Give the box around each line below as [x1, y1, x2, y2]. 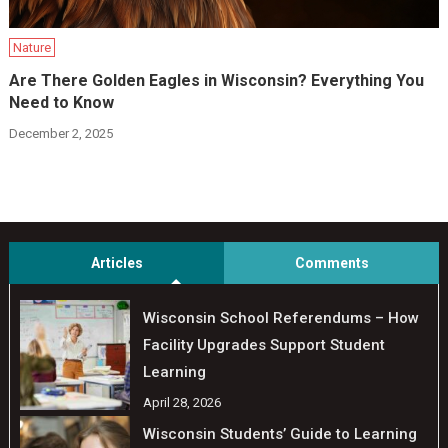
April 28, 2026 [142, 395, 221, 410]
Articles [90, 255, 143, 271]
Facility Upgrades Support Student [142, 336, 385, 354]
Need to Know [9, 93, 115, 112]
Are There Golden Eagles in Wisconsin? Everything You [9, 71, 425, 90]
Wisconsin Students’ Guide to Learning [142, 425, 417, 444]
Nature [13, 40, 52, 55]
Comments [294, 255, 369, 271]
